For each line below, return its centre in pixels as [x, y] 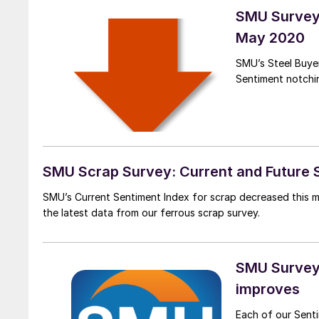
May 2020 [270, 38]
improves [268, 289]
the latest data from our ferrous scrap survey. [151, 212]
